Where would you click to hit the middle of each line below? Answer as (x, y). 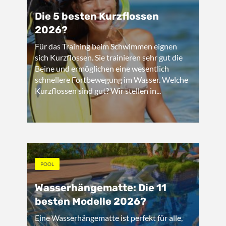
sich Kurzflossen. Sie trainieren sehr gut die (109, 57)
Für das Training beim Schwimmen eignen (106, 46)
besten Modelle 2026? (91, 201)
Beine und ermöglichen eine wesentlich (102, 68)
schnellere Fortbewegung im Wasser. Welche (111, 79)
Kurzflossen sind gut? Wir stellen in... (98, 91)
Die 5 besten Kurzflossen (97, 16)
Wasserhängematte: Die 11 (101, 188)
